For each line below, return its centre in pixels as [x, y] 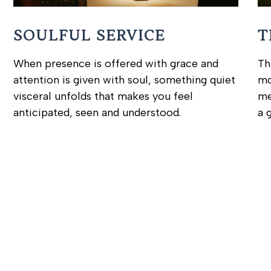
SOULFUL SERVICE [90, 36]
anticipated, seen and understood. [97, 113]
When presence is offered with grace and [116, 64]
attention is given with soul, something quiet [125, 80]
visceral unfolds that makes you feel [103, 96]
